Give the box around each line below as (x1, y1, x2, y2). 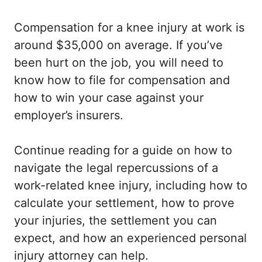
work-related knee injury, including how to (14, 178, 247, 193)
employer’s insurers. (14, 108, 123, 123)
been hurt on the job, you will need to (14, 56, 223, 70)
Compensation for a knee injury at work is (14, 20, 244, 35)
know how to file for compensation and (14, 73, 230, 88)
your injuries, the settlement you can (14, 213, 217, 228)
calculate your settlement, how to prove (14, 196, 235, 211)
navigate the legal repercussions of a (14, 161, 218, 175)
